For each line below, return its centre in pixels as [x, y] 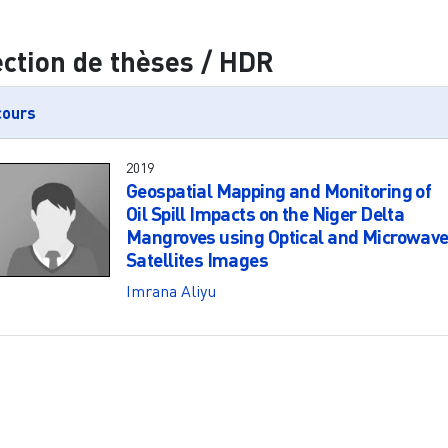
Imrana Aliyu [170, 290]
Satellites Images [197, 259]
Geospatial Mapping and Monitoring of [278, 190]
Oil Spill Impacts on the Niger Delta [265, 213]
